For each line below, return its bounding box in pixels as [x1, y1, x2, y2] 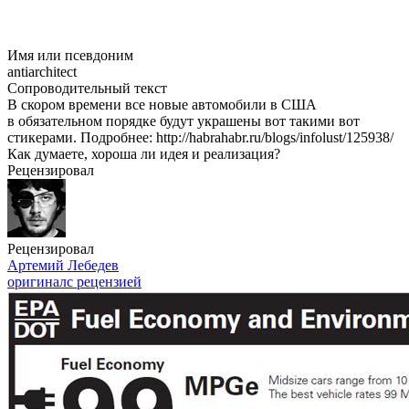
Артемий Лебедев [7, 257, 119, 273]
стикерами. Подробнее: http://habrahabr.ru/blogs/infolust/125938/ [7, 130, 393, 145]
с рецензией [67, 274, 142, 289]
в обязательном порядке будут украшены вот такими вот [7, 113, 360, 129]
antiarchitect [7, 64, 77, 79]
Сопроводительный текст [7, 80, 167, 96]
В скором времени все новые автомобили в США [7, 97, 317, 112]
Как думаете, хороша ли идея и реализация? [7, 146, 280, 162]
